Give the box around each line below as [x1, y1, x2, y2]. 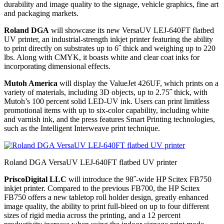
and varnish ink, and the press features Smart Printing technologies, [4, 115, 215, 124]
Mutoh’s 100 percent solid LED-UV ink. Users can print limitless [4, 97, 209, 106]
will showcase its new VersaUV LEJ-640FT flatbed [49, 26, 214, 35]
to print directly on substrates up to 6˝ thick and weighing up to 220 [4, 44, 215, 53]
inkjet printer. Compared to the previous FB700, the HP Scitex [4, 184, 200, 193]
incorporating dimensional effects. [4, 62, 110, 71]
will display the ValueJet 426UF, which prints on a [57, 79, 218, 88]
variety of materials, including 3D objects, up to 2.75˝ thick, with [4, 88, 207, 97]
